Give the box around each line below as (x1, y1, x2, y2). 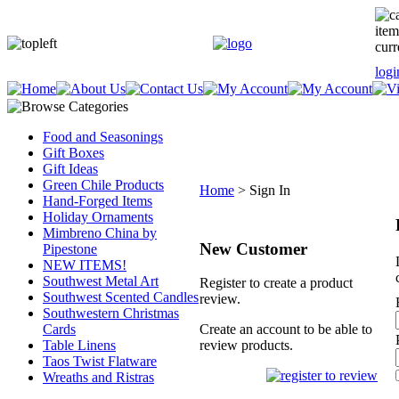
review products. (199, 338, 293, 353)
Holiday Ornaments (43, 209, 153, 224)
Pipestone (43, 241, 97, 256)
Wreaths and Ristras (43, 370, 154, 385)
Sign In (249, 183, 290, 198)
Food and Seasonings (43, 129, 163, 144)
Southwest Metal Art (43, 273, 159, 289)
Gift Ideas (43, 161, 98, 176)
